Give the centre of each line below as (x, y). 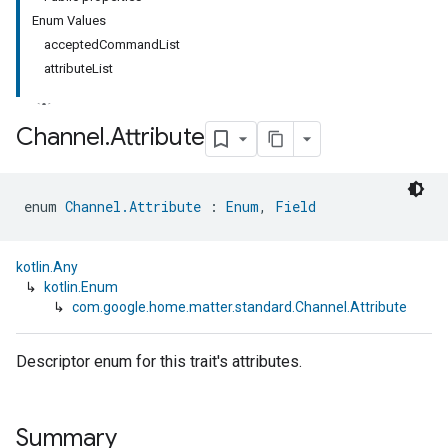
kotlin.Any (47, 267)
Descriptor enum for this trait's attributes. (159, 361)
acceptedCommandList (112, 44)
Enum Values (69, 20)
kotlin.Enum (81, 287)
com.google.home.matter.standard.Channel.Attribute (239, 307)
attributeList (78, 68)
